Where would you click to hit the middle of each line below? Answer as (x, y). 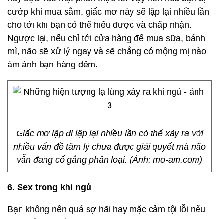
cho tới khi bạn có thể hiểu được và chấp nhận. (99, 25)
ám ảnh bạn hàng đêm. (53, 65)
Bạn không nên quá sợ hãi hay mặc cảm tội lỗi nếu (106, 209)
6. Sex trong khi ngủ (49, 187)
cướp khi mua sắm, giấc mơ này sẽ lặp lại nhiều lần (108, 12)
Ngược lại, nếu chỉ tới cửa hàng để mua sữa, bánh (106, 38)
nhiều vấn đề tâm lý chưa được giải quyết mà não (109, 147)
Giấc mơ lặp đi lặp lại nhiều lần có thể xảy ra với (109, 133)
